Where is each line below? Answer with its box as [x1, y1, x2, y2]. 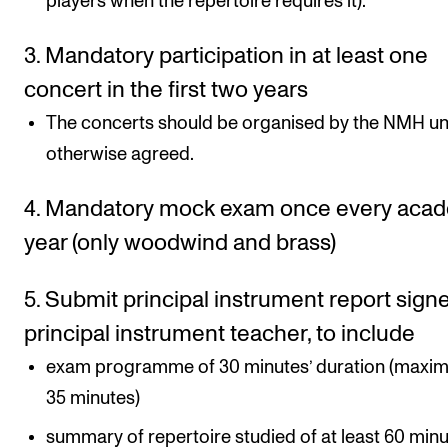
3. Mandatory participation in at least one [24, 45, 428, 68]
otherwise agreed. [46, 145, 195, 164]
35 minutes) [46, 388, 141, 408]
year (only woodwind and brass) [24, 231, 336, 255]
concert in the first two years [24, 79, 308, 102]
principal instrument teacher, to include [24, 322, 415, 346]
